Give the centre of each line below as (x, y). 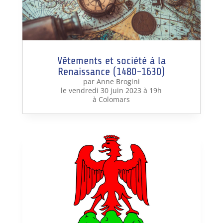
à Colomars (111, 100)
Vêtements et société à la (111, 61)
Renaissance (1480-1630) (111, 72)
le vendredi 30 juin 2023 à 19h (111, 91)
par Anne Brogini (111, 82)
